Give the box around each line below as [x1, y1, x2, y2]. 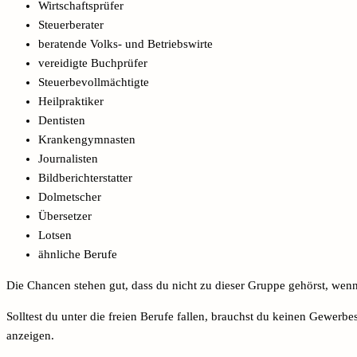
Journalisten [38, 151, 98, 165]
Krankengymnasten [38, 132, 135, 146]
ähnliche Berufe [38, 247, 117, 261]
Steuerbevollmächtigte [38, 75, 149, 88]
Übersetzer [38, 209, 92, 222]
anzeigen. [6, 328, 57, 342]
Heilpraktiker [38, 94, 104, 108]
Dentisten [38, 113, 85, 127]
